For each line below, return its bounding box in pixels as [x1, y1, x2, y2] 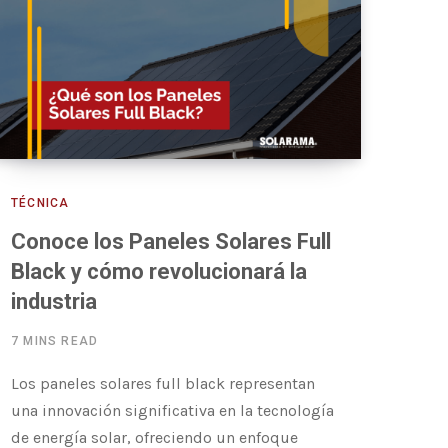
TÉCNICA [11, 195, 70, 210]
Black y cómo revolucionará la [11, 258, 307, 284]
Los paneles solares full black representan [11, 373, 315, 393]
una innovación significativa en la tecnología [11, 400, 334, 420]
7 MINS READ [11, 333, 99, 348]
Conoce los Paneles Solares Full [11, 228, 331, 254]
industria [11, 288, 97, 314]
